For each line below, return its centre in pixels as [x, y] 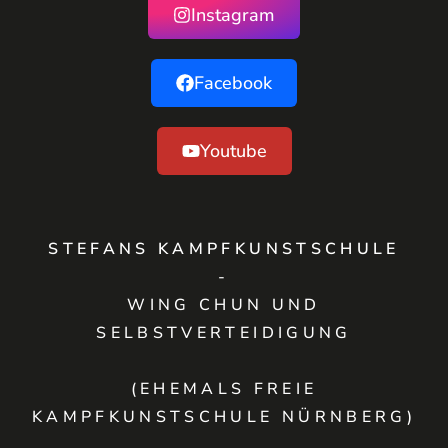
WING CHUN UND [224, 305]
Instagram [233, 15]
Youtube [233, 151]
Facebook [233, 83]
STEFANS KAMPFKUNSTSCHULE [224, 249]
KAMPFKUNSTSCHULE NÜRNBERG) [224, 417]
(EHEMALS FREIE [224, 389]
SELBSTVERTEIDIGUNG [224, 333]
